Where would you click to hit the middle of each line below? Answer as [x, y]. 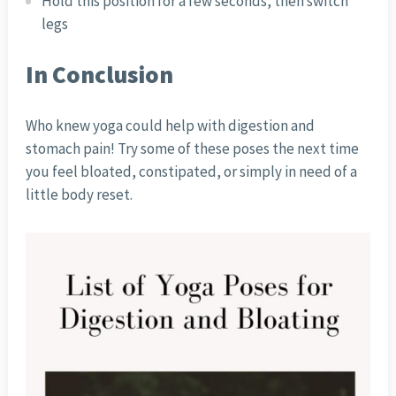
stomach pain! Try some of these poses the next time [192, 149]
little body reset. [79, 195]
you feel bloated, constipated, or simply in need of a [191, 172]
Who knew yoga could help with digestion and [170, 126]
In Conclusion [99, 75]
